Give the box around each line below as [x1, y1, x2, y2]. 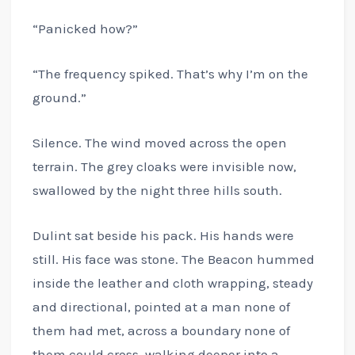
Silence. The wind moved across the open [32, 135, 287, 151]
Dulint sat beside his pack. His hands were [32, 227, 294, 244]
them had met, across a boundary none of [32, 323, 290, 339]
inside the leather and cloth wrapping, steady [32, 275, 313, 292]
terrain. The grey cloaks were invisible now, [32, 158, 296, 175]
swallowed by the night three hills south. [32, 182, 282, 199]
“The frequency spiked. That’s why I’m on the [32, 65, 308, 82]
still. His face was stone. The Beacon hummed [32, 251, 315, 268]
